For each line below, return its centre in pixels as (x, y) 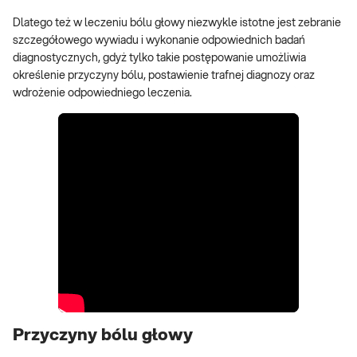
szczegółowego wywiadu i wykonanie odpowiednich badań (159, 41)
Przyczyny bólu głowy (103, 335)
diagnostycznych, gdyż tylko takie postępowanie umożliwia (159, 59)
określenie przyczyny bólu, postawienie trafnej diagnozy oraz (164, 76)
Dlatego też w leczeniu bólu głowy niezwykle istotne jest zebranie (177, 24)
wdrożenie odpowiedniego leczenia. (102, 94)
